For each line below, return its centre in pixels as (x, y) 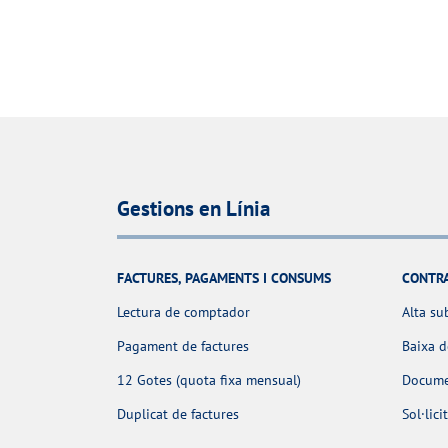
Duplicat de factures (178, 414)
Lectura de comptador (183, 312)
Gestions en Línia (193, 208)
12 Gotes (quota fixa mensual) (209, 380)
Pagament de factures (183, 346)
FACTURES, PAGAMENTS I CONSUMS (224, 278)
